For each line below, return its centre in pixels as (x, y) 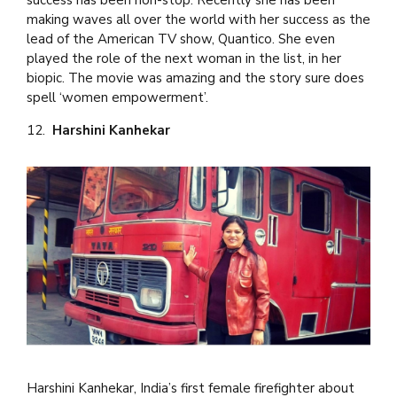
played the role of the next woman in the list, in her (184, 58)
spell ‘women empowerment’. (117, 97)
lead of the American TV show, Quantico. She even (181, 39)
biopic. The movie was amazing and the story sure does (195, 78)
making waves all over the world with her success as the (198, 19)
